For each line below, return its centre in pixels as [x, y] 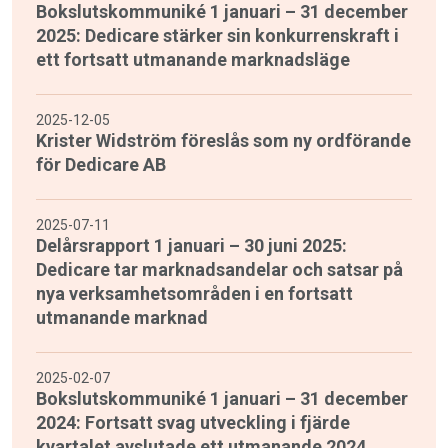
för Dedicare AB [101, 165]
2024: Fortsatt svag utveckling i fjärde [193, 423]
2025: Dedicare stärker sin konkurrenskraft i [217, 36]
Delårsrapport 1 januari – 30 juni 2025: [191, 246]
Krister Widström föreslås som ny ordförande [223, 141]
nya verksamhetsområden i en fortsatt [194, 294]
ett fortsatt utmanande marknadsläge [193, 60]
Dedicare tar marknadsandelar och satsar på [219, 270]
